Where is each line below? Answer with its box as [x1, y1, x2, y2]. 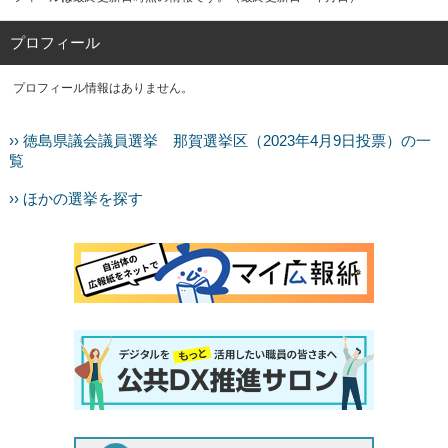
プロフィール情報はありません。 [13, 81, 194, 95]
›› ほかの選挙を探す [8, 191, 143, 207]
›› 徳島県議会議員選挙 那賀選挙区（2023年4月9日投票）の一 [8, 133, 431, 149]
